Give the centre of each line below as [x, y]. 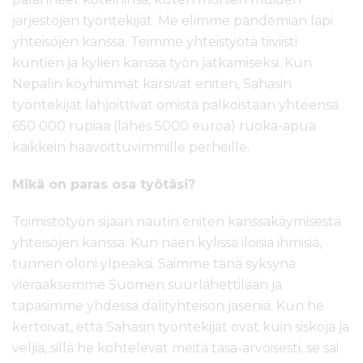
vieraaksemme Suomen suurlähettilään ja [147, 285]
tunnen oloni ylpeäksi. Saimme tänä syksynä [154, 264]
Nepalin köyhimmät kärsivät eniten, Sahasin [152, 84]
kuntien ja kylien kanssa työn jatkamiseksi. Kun [162, 63]
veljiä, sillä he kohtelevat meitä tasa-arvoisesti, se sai [175, 348]
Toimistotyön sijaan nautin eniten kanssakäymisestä [177, 222]
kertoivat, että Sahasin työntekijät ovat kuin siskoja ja [181, 327]
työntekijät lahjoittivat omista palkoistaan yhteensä [175, 105]
